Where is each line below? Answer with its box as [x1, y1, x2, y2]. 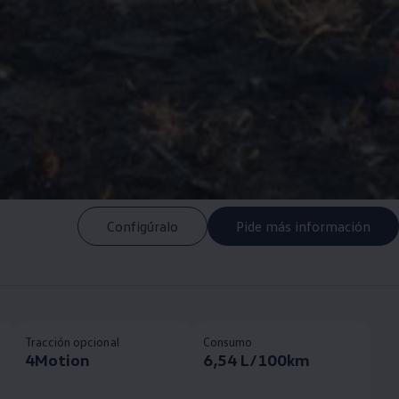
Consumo [202, 334, 253, 349]
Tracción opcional [24, 334, 119, 349]
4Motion [24, 350, 90, 370]
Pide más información [236, 216, 370, 235]
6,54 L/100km [202, 350, 311, 370]
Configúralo [107, 216, 178, 235]
